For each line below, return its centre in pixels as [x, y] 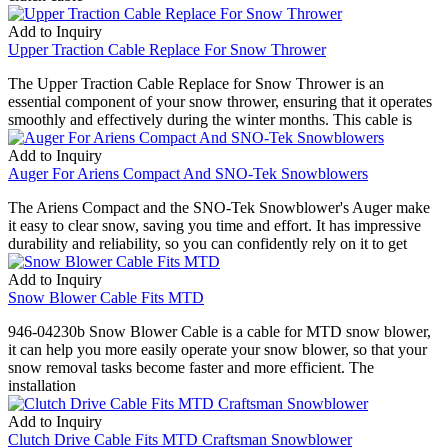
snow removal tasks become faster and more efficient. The [191, 367]
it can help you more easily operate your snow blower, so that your [217, 349]
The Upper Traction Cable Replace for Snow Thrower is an [196, 83]
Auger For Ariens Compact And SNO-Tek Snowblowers [188, 173]
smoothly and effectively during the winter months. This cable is [210, 119]
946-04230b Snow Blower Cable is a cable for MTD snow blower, [219, 331]
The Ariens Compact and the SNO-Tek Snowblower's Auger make [219, 207]
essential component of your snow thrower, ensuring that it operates [220, 101]
